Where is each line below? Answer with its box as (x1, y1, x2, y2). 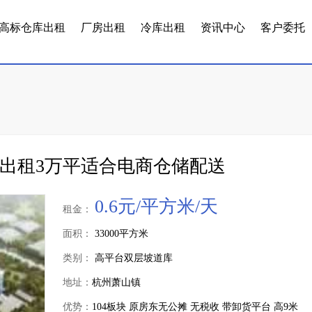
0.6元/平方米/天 (95, 196, 218, 217)
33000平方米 (92, 228, 148, 239)
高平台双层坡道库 (92, 253, 173, 263)
